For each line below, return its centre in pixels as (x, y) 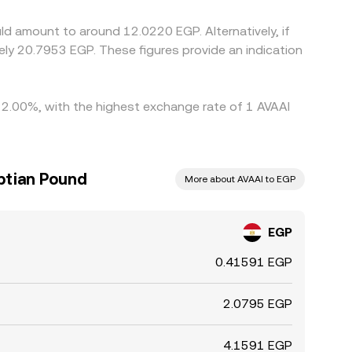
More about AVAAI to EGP (240, 179)
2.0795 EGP (258, 304)
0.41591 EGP (254, 262)
